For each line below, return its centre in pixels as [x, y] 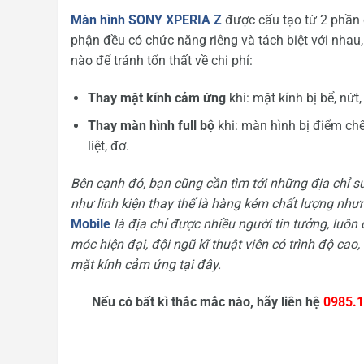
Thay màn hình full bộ [151, 126]
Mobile [91, 224]
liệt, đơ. [108, 146]
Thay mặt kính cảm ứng [156, 97]
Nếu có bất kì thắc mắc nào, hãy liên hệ [207, 301]
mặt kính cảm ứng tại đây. [146, 265]
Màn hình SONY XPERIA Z [146, 19]
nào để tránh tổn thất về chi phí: [162, 60]
